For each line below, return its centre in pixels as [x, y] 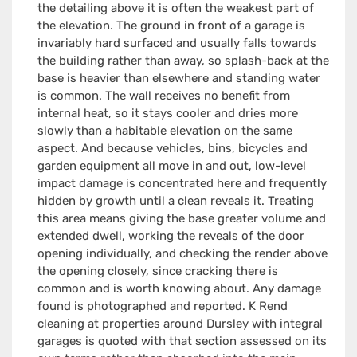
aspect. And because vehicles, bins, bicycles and [172, 149]
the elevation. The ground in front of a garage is [171, 26]
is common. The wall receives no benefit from [163, 96]
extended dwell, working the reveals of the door [171, 236]
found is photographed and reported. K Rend [162, 306]
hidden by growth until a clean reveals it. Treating [175, 201]
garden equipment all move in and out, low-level [171, 166]
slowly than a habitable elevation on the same [165, 131]
